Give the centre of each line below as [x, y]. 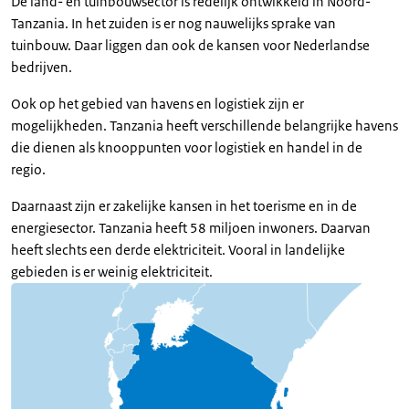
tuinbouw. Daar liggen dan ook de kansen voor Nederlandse [190, 45]
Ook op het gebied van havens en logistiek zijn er [157, 103]
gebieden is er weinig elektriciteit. [113, 271]
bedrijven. [42, 67]
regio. [28, 169]
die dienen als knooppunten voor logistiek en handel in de [187, 147]
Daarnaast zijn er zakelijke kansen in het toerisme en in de [184, 205]
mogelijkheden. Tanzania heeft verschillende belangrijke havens [204, 125]
